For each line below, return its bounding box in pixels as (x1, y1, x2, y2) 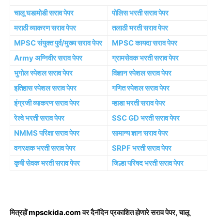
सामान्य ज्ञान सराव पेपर (112, 128, 168, 138)
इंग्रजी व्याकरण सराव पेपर (14, 98, 79, 108)
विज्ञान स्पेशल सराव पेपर (112, 68, 171, 77)
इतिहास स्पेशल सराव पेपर (14, 83, 77, 93)
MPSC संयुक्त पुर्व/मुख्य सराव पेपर (14, 38, 102, 47)
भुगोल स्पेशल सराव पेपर (14, 68, 73, 77)
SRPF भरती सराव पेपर (112, 143, 171, 153)
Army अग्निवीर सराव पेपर (14, 53, 82, 62)
